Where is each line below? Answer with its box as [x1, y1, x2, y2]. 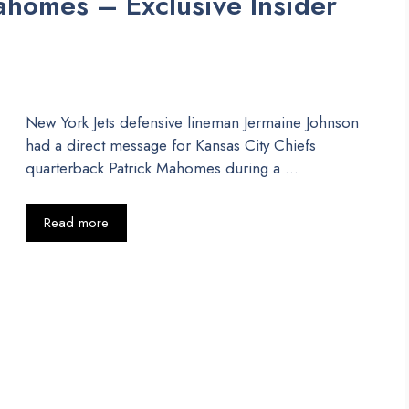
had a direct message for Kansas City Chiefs [26, 134, 316, 157]
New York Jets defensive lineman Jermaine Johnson [26, 111, 359, 134]
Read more [44, 212, 109, 233]
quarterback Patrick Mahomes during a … [26, 157, 299, 180]
